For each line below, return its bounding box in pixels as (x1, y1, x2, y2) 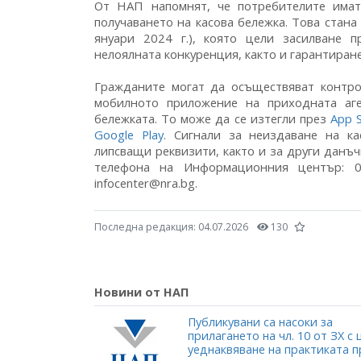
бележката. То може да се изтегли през (94, 110, 330, 127)
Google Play (94, 127, 164, 143)
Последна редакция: (94, 220, 198, 234)
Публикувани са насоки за (188, 314, 333, 330)
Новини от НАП (94, 284, 189, 300)
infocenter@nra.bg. (94, 175, 197, 191)
